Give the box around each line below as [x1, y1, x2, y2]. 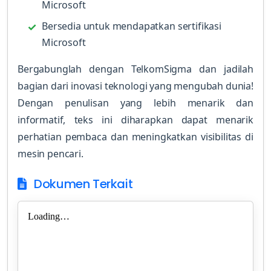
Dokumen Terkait [31, 175, 133, 192]
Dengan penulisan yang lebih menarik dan [18, 96, 253, 109]
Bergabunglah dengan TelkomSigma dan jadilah [18, 62, 253, 76]
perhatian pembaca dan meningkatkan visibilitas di [18, 130, 253, 143]
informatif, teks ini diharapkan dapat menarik [18, 113, 253, 126]
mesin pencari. [18, 147, 83, 160]
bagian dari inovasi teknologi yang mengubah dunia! [18, 79, 253, 93]
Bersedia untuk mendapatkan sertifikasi [42, 19, 221, 33]
